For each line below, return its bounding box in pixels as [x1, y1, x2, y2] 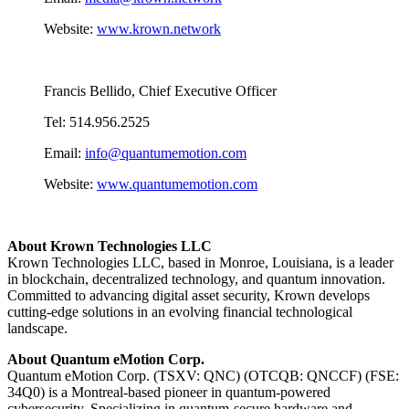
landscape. [7, 320, 68, 336]
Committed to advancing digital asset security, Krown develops [7, 287, 370, 303]
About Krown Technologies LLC [7, 237, 212, 254]
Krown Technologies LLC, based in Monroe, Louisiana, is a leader [7, 254, 393, 270]
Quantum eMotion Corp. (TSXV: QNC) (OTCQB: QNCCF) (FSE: [7, 367, 399, 383]
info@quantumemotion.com [85, 144, 246, 161]
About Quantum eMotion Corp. [7, 351, 204, 367]
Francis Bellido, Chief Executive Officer [44, 82, 277, 99]
